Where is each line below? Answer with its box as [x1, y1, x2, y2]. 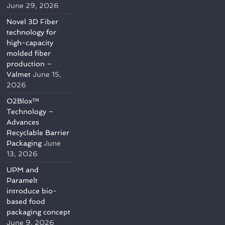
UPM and [7, 166, 39, 174]
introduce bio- [7, 187, 57, 195]
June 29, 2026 [7, 2, 59, 10]
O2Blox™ [7, 97, 40, 105]
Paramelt [7, 176, 38, 184]
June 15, [33, 70, 62, 78]
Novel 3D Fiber [7, 18, 59, 26]
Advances [7, 118, 40, 126]
